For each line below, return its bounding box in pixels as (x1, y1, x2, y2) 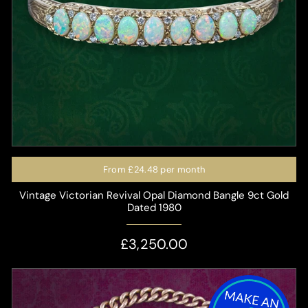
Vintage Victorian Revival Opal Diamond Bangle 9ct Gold (19, 188, 289, 203)
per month (158, 164, 206, 176)
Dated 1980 (126, 201, 181, 215)
